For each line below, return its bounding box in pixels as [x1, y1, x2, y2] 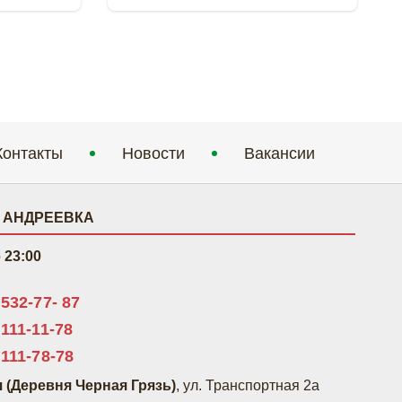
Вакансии [243, 144, 315, 162]
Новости [121, 144, 185, 162]
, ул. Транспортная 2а [176, 377, 319, 393]
